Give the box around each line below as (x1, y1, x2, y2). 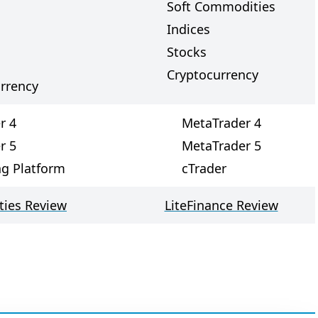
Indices (167, 21, 210, 38)
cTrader (181, 160, 226, 177)
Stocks (167, 43, 207, 60)
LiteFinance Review (164, 197, 278, 214)
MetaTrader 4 (181, 114, 261, 131)
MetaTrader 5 (181, 137, 261, 154)
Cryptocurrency (167, 66, 258, 83)
